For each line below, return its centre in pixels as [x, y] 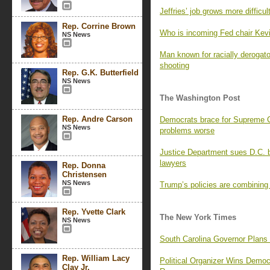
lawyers [173, 163]
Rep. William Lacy [96, 258]
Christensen [84, 174]
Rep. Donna [84, 165]
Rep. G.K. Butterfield [100, 73]
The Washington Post [200, 98]
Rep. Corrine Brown [99, 26]
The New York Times [198, 217]
